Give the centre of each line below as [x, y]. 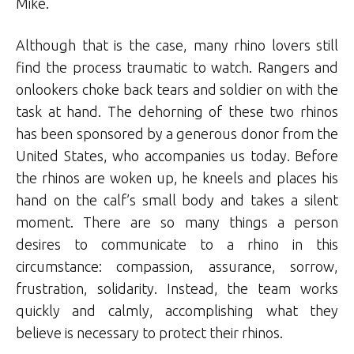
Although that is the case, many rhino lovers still [177, 45]
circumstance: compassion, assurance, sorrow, [177, 267]
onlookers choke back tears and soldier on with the [177, 90]
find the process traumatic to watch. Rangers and [177, 68]
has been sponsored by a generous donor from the [177, 134]
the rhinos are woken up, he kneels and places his [177, 178]
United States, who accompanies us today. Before [177, 156]
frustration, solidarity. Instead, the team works [177, 289]
